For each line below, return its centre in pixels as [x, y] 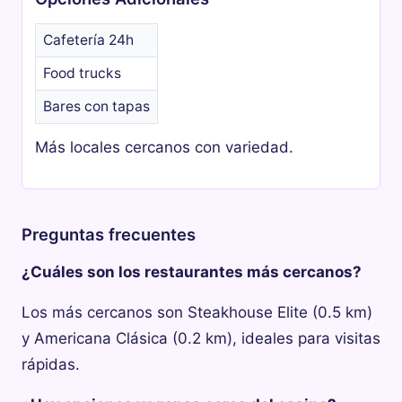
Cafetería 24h [89, 40]
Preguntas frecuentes [109, 234]
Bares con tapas [97, 107]
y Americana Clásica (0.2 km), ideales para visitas [201, 338]
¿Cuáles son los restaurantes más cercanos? [192, 271]
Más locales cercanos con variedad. [165, 148]
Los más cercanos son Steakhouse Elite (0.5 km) [197, 312]
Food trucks [83, 74]
